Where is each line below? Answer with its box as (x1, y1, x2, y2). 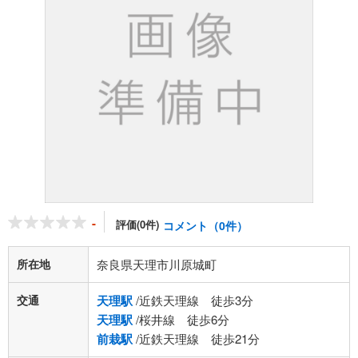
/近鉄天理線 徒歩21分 (133, 330, 260, 347)
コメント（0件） (163, 217, 248, 233)
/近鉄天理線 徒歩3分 (133, 292, 253, 308)
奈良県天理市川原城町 (97, 256, 217, 272)
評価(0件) (116, 217, 159, 232)
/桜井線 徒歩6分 (133, 311, 229, 328)
